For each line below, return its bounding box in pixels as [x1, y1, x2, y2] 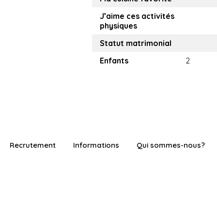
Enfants [100, 56, 128, 65]
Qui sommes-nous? [137, 140, 205, 150]
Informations [73, 140, 119, 150]
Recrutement [10, 140, 56, 150]
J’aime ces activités [100, 11, 174, 21]
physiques [100, 21, 137, 31]
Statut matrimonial [100, 38, 171, 48]
